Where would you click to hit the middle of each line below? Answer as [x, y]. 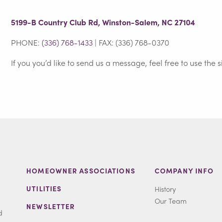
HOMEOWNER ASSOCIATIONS [81, 171]
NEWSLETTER [51, 206]
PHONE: [27, 43]
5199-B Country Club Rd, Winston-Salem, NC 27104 [103, 22]
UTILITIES [44, 189]
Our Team [170, 201]
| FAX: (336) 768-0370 [131, 43]
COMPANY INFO [184, 171]
